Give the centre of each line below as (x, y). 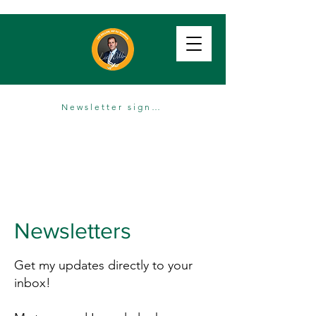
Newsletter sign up (156, 107)
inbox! (32, 283)
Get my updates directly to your (103, 265)
